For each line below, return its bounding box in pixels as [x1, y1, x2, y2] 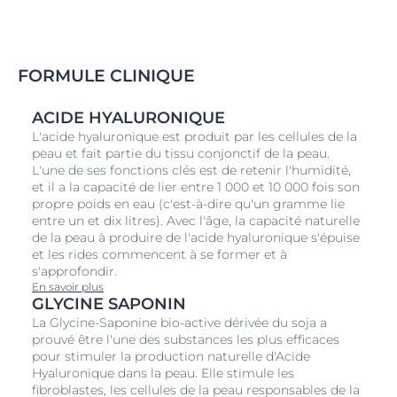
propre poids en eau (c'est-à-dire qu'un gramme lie [32, 195, 345, 212]
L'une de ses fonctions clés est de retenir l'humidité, [32, 161, 351, 178]
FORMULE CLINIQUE [18, 65, 195, 86]
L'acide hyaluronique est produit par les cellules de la [32, 128, 357, 144]
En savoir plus [32, 279, 104, 293]
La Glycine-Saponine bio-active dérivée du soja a [32, 314, 327, 331]
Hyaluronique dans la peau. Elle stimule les [32, 364, 294, 381]
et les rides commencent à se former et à [32, 245, 287, 262]
